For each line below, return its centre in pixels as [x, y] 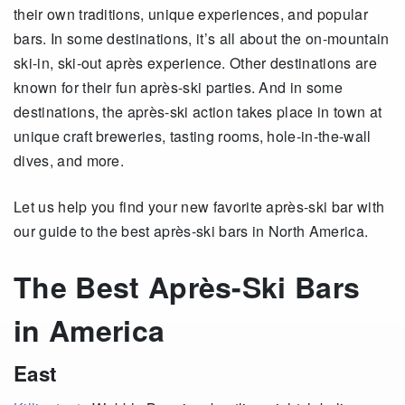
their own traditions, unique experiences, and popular [191, 14]
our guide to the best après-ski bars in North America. [191, 231]
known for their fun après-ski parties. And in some [179, 87]
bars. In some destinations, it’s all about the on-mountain [202, 38]
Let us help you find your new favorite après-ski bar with [199, 207]
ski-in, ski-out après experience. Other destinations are [195, 63]
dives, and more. [69, 160]
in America [89, 330]
